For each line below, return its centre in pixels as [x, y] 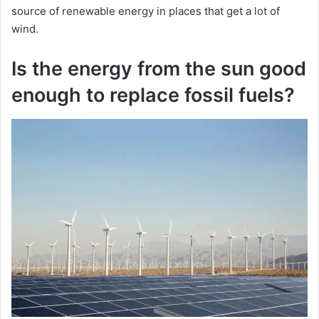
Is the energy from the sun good [159, 69]
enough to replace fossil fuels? [153, 95]
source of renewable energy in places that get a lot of [146, 11]
